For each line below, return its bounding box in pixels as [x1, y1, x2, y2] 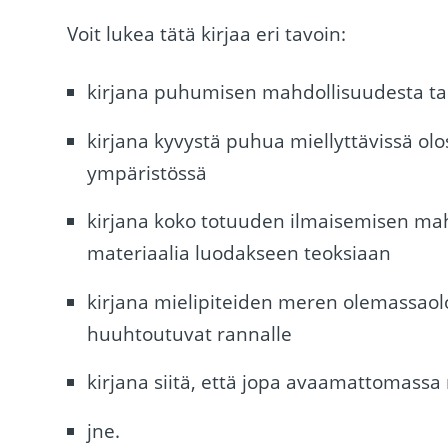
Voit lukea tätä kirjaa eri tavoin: [67, 20, 347, 47]
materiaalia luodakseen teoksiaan [87, 240, 392, 267]
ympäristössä [87, 159, 208, 186]
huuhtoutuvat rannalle [87, 320, 293, 347]
